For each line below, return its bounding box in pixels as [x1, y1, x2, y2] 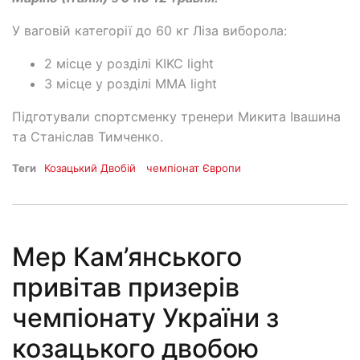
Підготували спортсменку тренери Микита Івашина [12, 108, 341, 125]
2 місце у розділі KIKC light [44, 55, 214, 72]
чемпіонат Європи [146, 162, 242, 174]
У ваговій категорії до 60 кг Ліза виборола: [12, 22, 287, 39]
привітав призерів [12, 272, 239, 304]
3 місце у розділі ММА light [44, 76, 217, 92]
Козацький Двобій [44, 162, 136, 174]
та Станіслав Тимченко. [12, 129, 163, 145]
